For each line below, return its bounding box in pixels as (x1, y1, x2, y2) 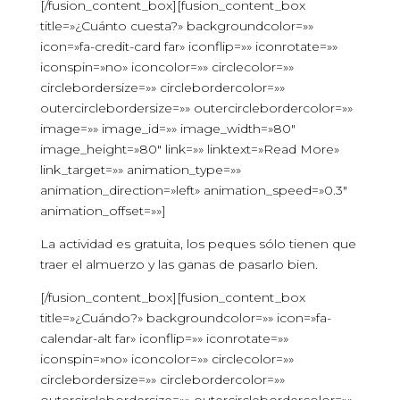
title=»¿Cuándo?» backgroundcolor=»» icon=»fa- (39, 310, 331, 326)
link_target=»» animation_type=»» (39, 162, 241, 178)
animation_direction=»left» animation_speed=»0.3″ (39, 182, 347, 198)
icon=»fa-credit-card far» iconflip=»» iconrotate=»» (39, 38, 337, 54)
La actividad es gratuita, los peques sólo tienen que (39, 236, 356, 252)
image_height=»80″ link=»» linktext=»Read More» (39, 141, 339, 157)
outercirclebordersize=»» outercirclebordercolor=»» (39, 100, 353, 116)
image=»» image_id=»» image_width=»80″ (39, 121, 296, 137)
